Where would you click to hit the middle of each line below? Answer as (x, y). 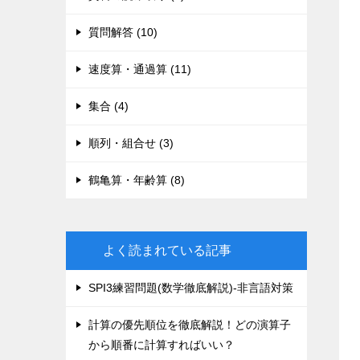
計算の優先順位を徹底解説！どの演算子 (190, 325)
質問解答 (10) (123, 32)
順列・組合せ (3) (131, 143)
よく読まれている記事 (167, 250)
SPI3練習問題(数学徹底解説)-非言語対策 (191, 288)
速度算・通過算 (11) (140, 69)
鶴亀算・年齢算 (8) (137, 180)
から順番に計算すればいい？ (162, 345)
